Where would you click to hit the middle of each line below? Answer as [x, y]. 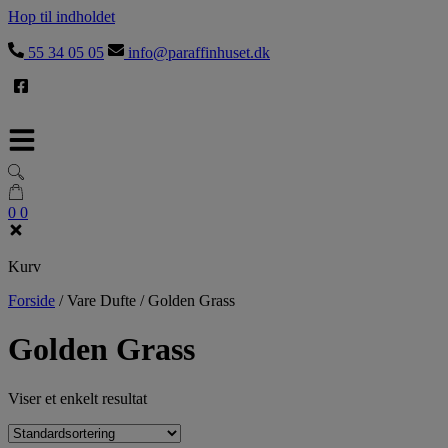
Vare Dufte [101, 300]
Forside [31, 300]
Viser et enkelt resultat [77, 398]
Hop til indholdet [61, 16]
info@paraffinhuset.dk [197, 52]
